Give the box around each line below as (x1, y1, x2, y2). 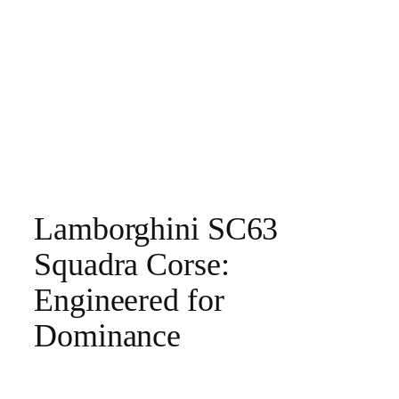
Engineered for (34, 282, 224, 319)
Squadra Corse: (34, 247, 230, 283)
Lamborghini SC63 (34, 211, 279, 248)
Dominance (34, 318, 182, 354)
